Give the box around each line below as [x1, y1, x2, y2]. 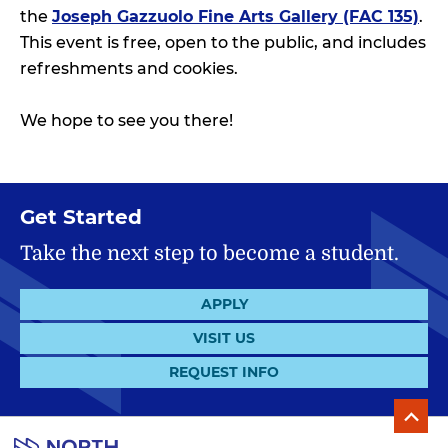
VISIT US [193, 328, 255, 347]
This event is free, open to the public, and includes [20, 32, 426, 52]
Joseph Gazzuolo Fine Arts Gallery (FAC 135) [52, 6, 419, 26]
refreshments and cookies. [20, 58, 238, 78]
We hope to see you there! [20, 110, 233, 130]
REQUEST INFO [169, 362, 279, 381]
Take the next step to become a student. [20, 241, 399, 265]
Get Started [20, 204, 142, 229]
